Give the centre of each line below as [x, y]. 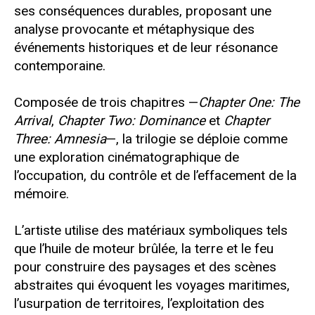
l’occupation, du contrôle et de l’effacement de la [155, 175]
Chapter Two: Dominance [131, 120]
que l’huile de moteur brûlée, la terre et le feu [144, 248]
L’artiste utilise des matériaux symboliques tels [151, 230]
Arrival [33, 120]
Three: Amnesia [60, 139]
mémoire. [41, 193]
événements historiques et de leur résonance [146, 47]
